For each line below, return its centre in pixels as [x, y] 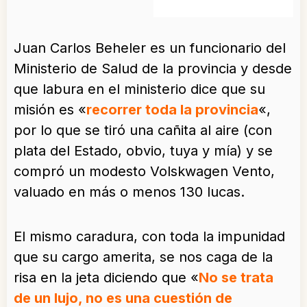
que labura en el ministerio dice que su [139, 89]
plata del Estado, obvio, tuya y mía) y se [143, 151]
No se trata [236, 278]
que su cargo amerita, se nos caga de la [143, 257]
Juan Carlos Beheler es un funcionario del [150, 48]
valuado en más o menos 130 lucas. [129, 192]
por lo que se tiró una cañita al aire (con [143, 131]
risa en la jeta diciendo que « [106, 278]
